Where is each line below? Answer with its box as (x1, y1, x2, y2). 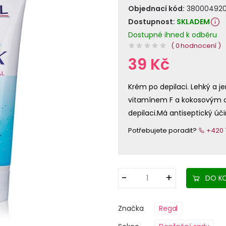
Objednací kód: (128, 4, 185, 14)
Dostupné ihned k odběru (128, 30, 217, 40)
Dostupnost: (128, 17, 177, 27)
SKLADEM (177, 17, 210, 27)
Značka (118, 203, 146, 214)
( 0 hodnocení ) (171, 41, 221, 51)
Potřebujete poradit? (128, 126, 198, 136)
